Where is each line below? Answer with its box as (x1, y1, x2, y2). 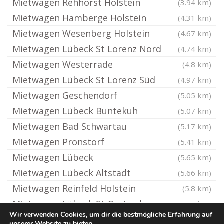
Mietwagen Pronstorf (12, 136, 104, 148)
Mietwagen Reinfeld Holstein (12, 182, 136, 194)
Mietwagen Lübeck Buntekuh (12, 105, 138, 117)
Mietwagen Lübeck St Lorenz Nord (12, 43, 161, 55)
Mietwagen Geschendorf (12, 89, 117, 101)
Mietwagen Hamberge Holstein (12, 12, 146, 24)
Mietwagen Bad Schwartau (12, 120, 127, 132)
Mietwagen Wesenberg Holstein (12, 27, 150, 39)
